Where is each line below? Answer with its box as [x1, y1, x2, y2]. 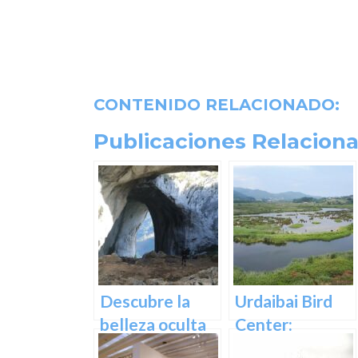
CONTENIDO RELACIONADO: [93, 95, 340, 114]
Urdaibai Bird [235, 291, 332, 311]
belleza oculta [100, 314, 206, 334]
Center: [235, 314, 292, 334]
